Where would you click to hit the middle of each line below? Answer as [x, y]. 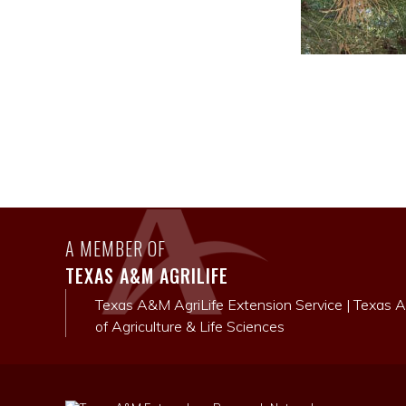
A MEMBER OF [116, 248]
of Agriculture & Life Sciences [190, 326]
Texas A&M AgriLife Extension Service [219, 304]
